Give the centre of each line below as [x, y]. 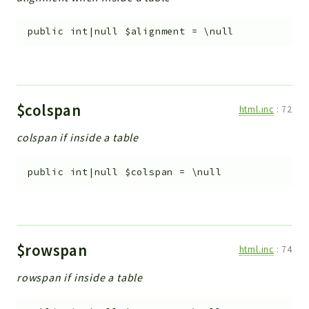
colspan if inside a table [78, 137]
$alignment [155, 32]
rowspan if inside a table [80, 278]
